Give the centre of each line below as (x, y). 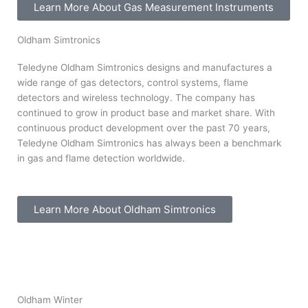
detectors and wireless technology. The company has (136, 97)
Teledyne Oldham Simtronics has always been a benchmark (149, 143)
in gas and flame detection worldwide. (101, 158)
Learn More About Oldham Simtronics (125, 209)
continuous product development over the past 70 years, (144, 128)
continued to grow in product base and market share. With (146, 112)
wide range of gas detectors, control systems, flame (133, 82)
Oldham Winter (50, 299)
